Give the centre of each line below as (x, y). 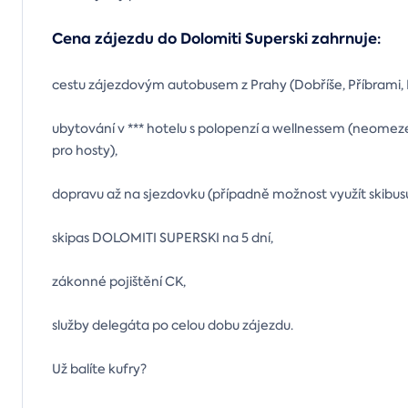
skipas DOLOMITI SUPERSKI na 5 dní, (164, 237)
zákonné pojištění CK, (119, 281)
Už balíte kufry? (99, 368)
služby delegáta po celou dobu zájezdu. (173, 325)
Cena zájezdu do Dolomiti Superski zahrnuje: (218, 38)
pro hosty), (85, 150)
